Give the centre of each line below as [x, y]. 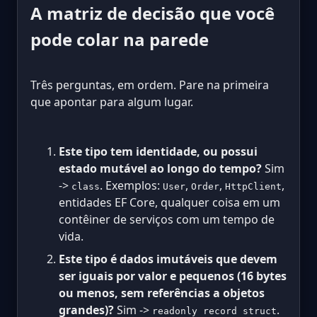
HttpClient [253, 186]
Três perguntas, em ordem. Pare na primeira [150, 85]
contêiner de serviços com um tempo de [167, 219]
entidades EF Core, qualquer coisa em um [169, 202]
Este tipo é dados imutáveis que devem [168, 259]
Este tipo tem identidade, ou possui [158, 151]
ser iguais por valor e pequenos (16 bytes [173, 276]
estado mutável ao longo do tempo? [160, 168]
